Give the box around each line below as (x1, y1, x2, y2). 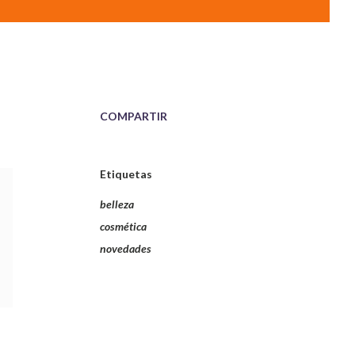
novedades (100, 242, 151, 255)
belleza (100, 197, 134, 211)
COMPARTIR (100, 109, 167, 123)
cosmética (100, 219, 147, 233)
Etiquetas (100, 167, 152, 181)
